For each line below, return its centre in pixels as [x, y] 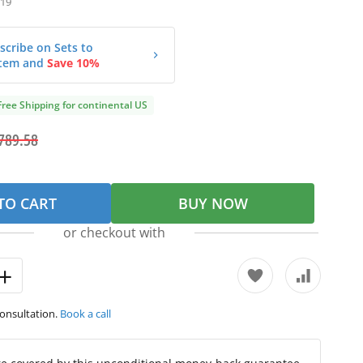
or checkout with [114, 233]
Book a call [85, 314]
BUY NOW [213, 203]
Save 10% [73, 63]
